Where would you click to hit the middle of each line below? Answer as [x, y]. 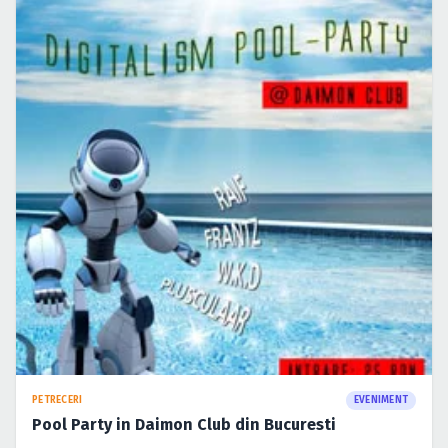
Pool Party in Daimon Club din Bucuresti [184, 424]
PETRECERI [57, 399]
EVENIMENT [380, 399]
